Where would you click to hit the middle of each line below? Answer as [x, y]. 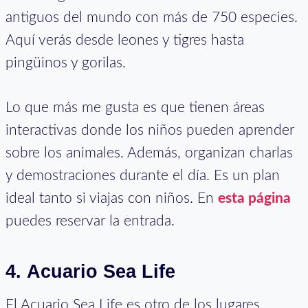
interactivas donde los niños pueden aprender [150, 130]
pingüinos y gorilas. [66, 63]
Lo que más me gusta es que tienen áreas [135, 107]
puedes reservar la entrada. [90, 221]
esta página [254, 198]
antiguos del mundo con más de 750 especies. [152, 17]
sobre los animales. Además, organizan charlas [149, 153]
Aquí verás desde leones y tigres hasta [125, 40]
